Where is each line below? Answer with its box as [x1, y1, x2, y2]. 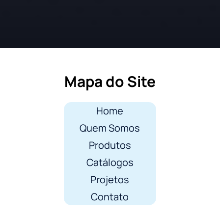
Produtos [88, 138, 131, 152]
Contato [91, 190, 129, 204]
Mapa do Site [64, 71, 156, 92]
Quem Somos [80, 121, 140, 135]
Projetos [90, 173, 130, 187]
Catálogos [86, 156, 134, 169]
